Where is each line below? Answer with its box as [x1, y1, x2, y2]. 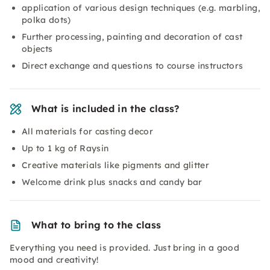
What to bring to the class [31, 219, 162, 231]
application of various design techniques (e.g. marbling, [22, 2, 260, 13]
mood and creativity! [10, 254, 99, 265]
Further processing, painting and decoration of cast [22, 31, 243, 42]
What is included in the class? [31, 102, 180, 115]
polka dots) [22, 14, 71, 25]
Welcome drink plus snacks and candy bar [22, 177, 202, 187]
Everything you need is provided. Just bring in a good [10, 242, 239, 253]
